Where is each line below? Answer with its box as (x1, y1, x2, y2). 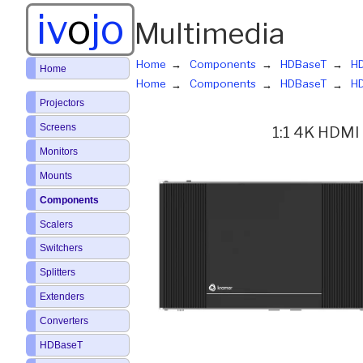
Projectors (39, 96, 84, 109)
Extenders (39, 291, 84, 303)
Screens (39, 121, 76, 133)
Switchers (39, 242, 83, 254)
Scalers (39, 218, 73, 230)
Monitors (39, 145, 78, 157)
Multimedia (134, 15, 285, 51)
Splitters (39, 267, 75, 279)
